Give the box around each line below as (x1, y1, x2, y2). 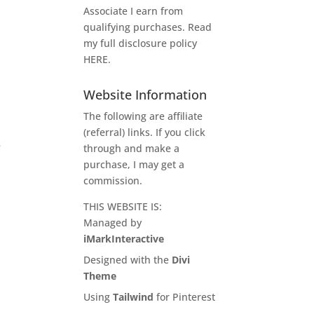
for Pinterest (156, 289, 216, 303)
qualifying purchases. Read (83, 20, 212, 34)
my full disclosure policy (83, 36, 198, 50)
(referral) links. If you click (83, 125, 206, 139)
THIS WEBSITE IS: (83, 199, 163, 213)
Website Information (83, 86, 207, 103)
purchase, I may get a (83, 157, 185, 171)
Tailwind (113, 289, 154, 303)
